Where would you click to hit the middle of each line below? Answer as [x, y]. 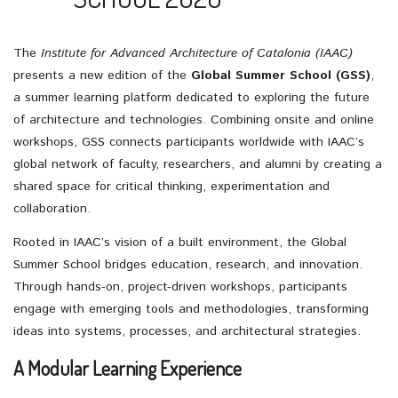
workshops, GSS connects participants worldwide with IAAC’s [189, 142]
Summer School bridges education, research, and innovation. [188, 264]
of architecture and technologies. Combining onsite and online [194, 120]
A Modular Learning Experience [127, 368]
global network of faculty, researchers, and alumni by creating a [198, 164]
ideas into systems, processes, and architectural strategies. [187, 331]
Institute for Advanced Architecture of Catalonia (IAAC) [195, 53]
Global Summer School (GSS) [279, 76]
